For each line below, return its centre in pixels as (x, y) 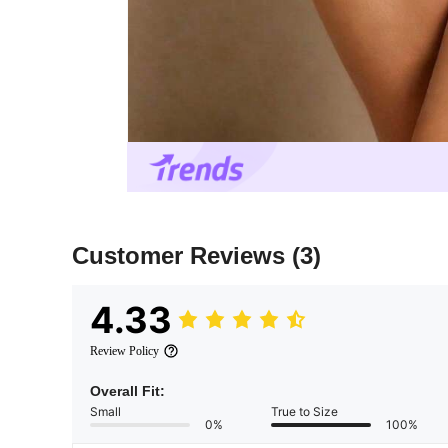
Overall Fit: (127, 391)
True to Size (304, 412)
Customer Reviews (182, 256)
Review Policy (124, 351)
